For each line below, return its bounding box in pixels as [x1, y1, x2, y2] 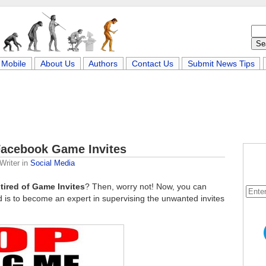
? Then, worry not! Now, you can [85, 182, 207, 191]
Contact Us [132, 59, 173, 68]
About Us [40, 59, 75, 68]
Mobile [1, 59, 27, 68]
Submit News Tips [187, 59, 255, 68]
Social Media [30, 159, 75, 167]
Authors [88, 59, 118, 68]
